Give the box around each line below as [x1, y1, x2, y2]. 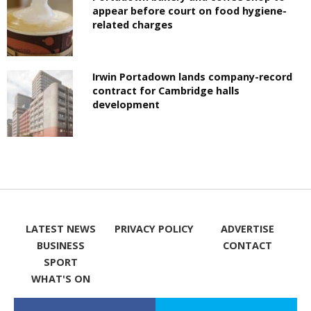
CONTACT [223, 238, 273, 252]
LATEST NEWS [25, 221, 96, 235]
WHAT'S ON [31, 271, 90, 285]
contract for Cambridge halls [92, 84, 240, 98]
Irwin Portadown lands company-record [92, 70, 293, 84]
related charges [92, 18, 174, 32]
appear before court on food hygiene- [92, 4, 287, 18]
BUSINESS [36, 238, 85, 252]
